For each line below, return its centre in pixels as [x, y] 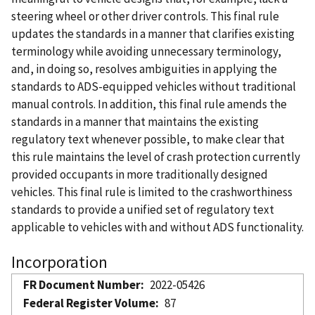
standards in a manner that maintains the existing [135, 121]
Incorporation [59, 262]
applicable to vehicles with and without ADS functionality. [157, 227]
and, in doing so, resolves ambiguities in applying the [144, 69]
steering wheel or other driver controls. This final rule [145, 16]
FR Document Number [82, 284]
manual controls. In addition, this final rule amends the [149, 104]
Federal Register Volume [89, 303]
